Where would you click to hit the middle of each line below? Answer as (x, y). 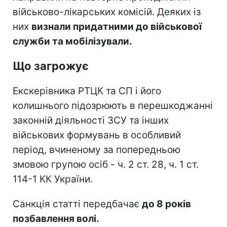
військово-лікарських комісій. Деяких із (107, 12)
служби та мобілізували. (72, 41)
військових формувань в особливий (97, 135)
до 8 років (166, 204)
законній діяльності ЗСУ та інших (91, 120)
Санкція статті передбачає (77, 204)
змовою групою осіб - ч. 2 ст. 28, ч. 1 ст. (106, 164)
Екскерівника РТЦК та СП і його (87, 91)
